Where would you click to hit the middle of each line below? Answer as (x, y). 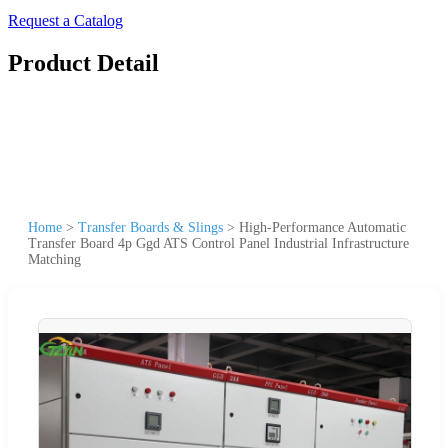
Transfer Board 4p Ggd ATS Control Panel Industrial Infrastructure (218, 243)
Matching (54, 259)
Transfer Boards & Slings (150, 227)
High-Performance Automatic (322, 227)
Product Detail (83, 62)
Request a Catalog (65, 20)
